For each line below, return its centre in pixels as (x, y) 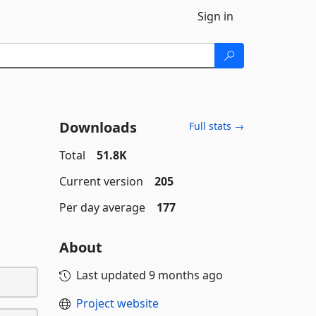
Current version (101, 181)
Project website (117, 303)
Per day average (102, 207)
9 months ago (186, 275)
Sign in (215, 16)
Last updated (112, 275)
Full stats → (217, 126)
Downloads (98, 127)
